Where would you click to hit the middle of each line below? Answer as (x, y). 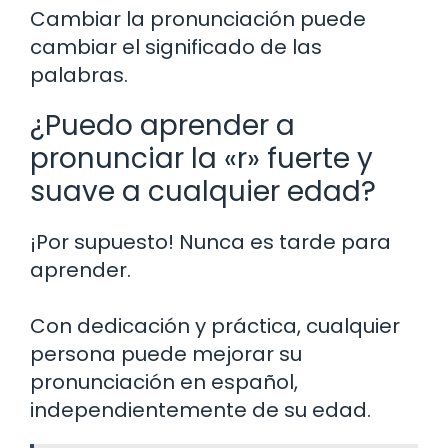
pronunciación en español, (164, 381)
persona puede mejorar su (166, 353)
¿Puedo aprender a (162, 125)
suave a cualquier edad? (203, 191)
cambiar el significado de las (176, 46)
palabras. (79, 74)
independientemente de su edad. (200, 409)
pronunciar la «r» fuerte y (201, 158)
